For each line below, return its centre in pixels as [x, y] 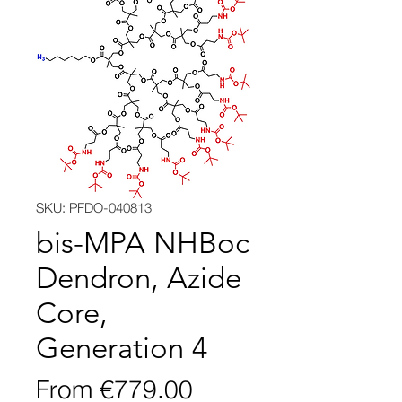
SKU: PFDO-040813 [94, 208]
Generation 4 [122, 349]
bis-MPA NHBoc [143, 244]
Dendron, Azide [139, 279]
